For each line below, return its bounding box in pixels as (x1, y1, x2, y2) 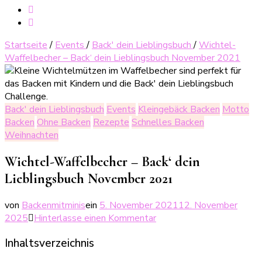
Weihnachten (5, 129, 58, 142)
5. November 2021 (99, 198, 178, 212)
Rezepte (93, 116, 129, 129)
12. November (178, 198, 237, 212)
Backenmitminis (22, 198, 85, 212)
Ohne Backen (37, 116, 91, 129)
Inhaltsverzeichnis (5, 236, 94, 251)
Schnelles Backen (132, 116, 204, 129)
